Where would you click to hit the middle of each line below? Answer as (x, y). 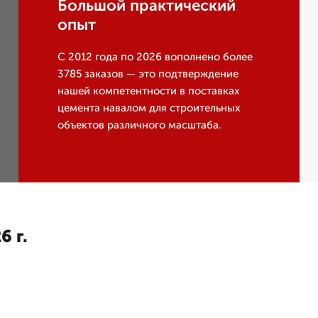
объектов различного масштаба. (140, 125)
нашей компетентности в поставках (149, 91)
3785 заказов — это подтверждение (148, 74)
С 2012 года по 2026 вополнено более (155, 57)
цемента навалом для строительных (149, 108)
